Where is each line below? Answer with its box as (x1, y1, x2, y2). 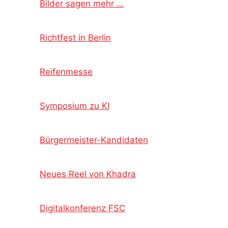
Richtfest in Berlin (40, 32, 111, 43)
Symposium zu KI (40, 100, 109, 111)
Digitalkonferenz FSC (40, 203, 125, 213)
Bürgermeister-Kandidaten (40, 134, 148, 145)
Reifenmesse (40, 66, 93, 77)
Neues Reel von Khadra (40, 168, 136, 179)
